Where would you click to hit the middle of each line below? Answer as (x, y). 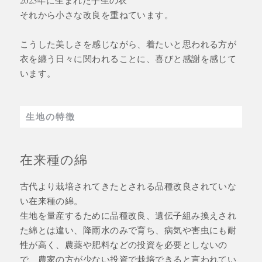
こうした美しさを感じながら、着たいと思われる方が (128, 44)
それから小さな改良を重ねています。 (96, 14)
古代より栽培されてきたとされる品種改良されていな (128, 186)
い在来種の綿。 (51, 200)
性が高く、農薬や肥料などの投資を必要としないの (123, 244)
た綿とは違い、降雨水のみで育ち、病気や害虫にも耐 (128, 230)
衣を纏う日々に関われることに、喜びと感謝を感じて (128, 58)
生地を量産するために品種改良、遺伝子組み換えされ (128, 215)
